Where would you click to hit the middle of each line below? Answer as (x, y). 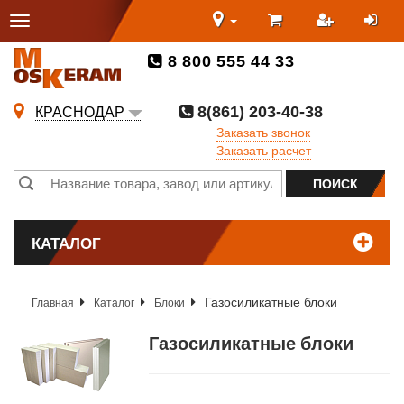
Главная (53, 302)
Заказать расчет (264, 149)
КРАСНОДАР (80, 112)
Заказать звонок (263, 131)
